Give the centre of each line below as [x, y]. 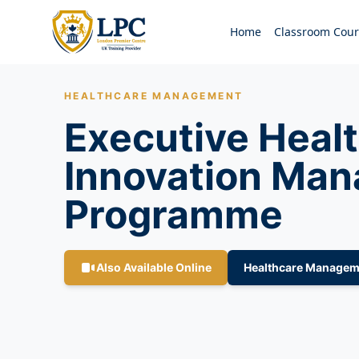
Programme [173, 214]
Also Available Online [154, 267]
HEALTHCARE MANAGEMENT [154, 96]
